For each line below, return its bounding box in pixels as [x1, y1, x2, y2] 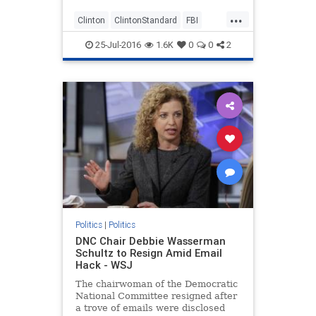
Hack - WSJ [75, 258, 133, 272]
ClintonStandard [114, 14, 177, 25]
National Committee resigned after [75, 291, 237, 302]
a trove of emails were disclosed [75, 303, 225, 314]
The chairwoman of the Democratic [75, 279, 238, 290]
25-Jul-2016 [92, 38, 141, 51]
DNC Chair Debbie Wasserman [75, 234, 226, 248]
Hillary [78, 37, 102, 48]
